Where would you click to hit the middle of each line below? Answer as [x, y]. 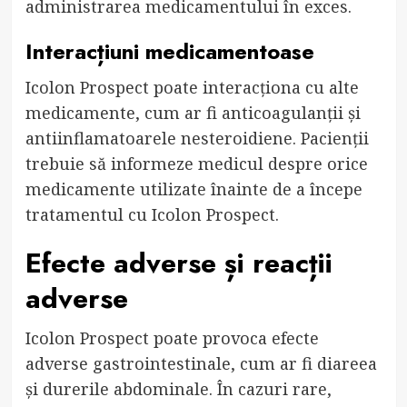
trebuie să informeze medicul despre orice [196, 163]
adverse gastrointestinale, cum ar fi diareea [201, 363]
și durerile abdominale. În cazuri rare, [178, 388]
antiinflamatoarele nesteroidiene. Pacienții [197, 138]
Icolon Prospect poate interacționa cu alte [192, 87]
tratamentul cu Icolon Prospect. [152, 214]
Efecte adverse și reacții [179, 263]
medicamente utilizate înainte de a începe [194, 189]
